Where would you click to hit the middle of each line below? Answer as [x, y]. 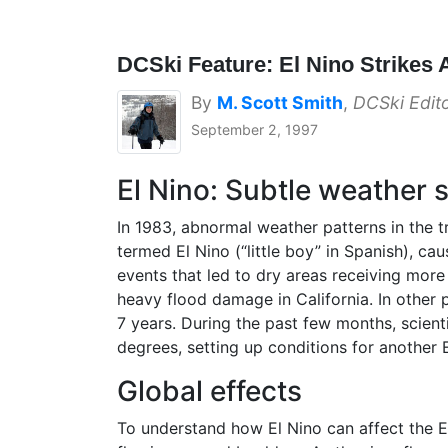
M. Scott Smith [280, 103]
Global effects [209, 391]
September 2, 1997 [254, 130]
